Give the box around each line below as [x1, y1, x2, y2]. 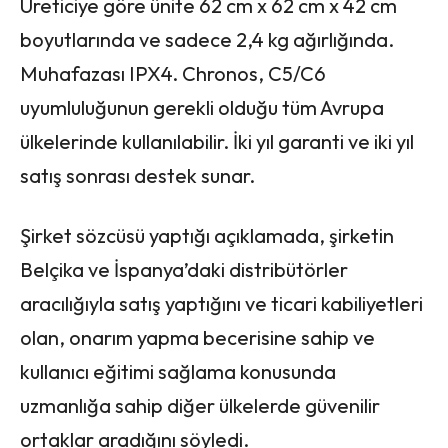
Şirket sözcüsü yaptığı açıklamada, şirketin [20, 222, 394, 248]
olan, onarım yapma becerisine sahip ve [20, 324, 375, 350]
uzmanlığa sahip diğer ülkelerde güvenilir [20, 392, 380, 418]
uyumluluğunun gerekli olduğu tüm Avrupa [20, 94, 384, 120]
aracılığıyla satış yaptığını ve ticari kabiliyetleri [20, 290, 423, 316]
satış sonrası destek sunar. [20, 162, 255, 188]
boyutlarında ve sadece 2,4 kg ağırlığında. [20, 26, 394, 52]
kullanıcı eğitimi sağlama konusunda [20, 358, 336, 384]
